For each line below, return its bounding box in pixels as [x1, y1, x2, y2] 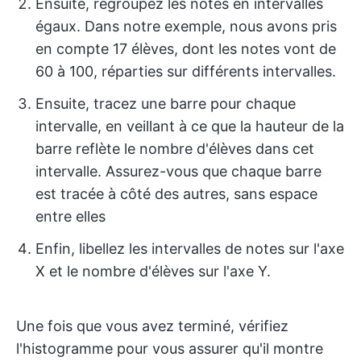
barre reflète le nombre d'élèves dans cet [35, 140, 314, 158]
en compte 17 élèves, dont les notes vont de [35, 40, 336, 58]
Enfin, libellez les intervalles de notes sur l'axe [35, 240, 344, 258]
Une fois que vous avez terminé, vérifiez [16, 317, 288, 335]
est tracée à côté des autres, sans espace [35, 185, 317, 203]
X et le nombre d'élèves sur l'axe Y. [35, 263, 271, 280]
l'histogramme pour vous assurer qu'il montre [16, 340, 323, 358]
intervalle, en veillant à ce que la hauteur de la [35, 118, 344, 135]
